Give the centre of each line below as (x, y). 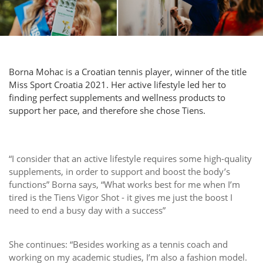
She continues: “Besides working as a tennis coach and (118, 244)
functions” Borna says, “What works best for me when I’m (124, 184)
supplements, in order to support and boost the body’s (119, 171)
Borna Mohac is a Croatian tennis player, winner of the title (128, 71)
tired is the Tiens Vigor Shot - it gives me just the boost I (121, 197)
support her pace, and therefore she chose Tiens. (107, 110)
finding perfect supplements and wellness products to (117, 97)
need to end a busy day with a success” (87, 210)
